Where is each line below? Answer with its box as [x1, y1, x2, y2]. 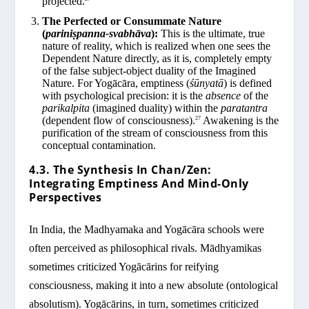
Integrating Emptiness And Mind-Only [29, 175, 249, 191]
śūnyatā [189, 77, 223, 89]
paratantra [220, 101, 268, 114]
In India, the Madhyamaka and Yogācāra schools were [29, 223, 265, 235]
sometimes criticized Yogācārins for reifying [29, 260, 219, 272]
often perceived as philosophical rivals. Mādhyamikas [29, 241, 262, 254]
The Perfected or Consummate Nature [41, 14, 221, 27]
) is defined [223, 77, 272, 89]
